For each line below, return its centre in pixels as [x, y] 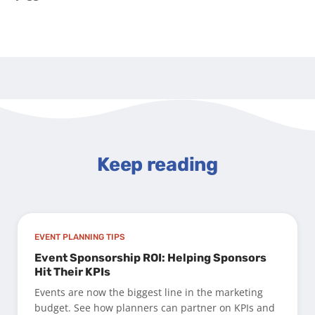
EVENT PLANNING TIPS [80, 237]
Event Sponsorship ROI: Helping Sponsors [150, 258]
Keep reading [157, 165]
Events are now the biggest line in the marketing [149, 292]
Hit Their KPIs [72, 272]
